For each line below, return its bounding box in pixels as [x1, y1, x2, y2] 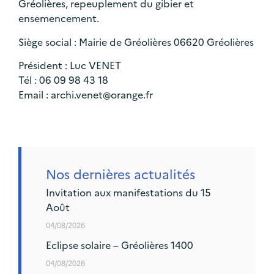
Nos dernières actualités [46, 165, 195, 183]
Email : [18, 87, 51, 101]
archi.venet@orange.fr [51, 87, 153, 101]
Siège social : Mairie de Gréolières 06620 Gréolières [18, 34, 254, 48]
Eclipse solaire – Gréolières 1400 [46, 238, 193, 252]
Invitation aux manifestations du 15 [46, 185, 211, 199]
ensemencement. [18, 11, 99, 25]
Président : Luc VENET [18, 57, 121, 72]
